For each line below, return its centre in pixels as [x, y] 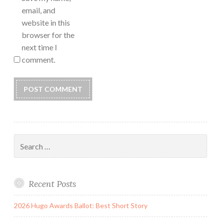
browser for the [48, 35]
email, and [38, 10]
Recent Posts [52, 184]
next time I [39, 47]
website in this [46, 23]
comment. [38, 60]
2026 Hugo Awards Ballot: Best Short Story [81, 206]
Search [24, 139]
